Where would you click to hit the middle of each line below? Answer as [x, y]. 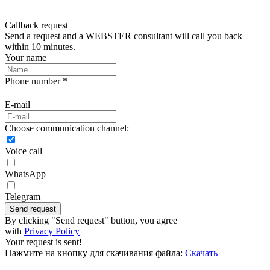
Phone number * [36, 81]
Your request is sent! [43, 242]
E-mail [17, 105]
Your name [26, 58]
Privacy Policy [52, 231]
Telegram [23, 197]
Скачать [201, 253]
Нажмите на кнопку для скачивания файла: [94, 253]
